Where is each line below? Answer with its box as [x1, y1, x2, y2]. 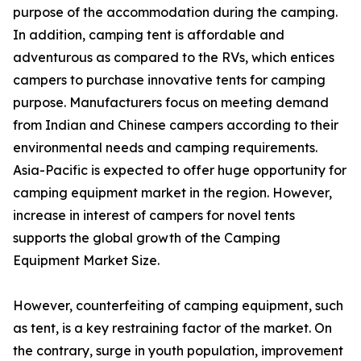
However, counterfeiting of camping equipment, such [13, 297, 343, 314]
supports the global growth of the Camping [13, 230, 280, 247]
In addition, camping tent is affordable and [13, 27, 284, 44]
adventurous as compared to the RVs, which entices [13, 49, 334, 66]
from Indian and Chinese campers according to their [13, 117, 338, 134]
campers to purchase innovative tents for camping [13, 72, 326, 89]
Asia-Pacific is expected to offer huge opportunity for [13, 162, 346, 179]
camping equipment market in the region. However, [13, 185, 332, 201]
